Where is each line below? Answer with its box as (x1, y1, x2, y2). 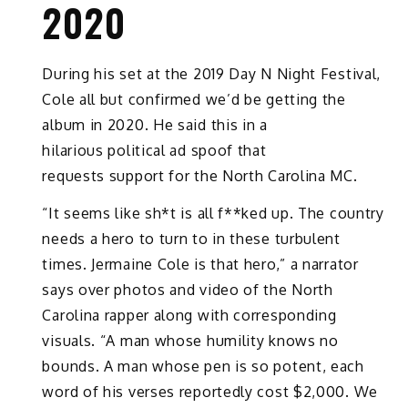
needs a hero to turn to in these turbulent (42, 229, 341, 248)
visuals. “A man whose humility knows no (42, 331, 339, 350)
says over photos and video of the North (42, 280, 333, 299)
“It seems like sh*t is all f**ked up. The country (42, 203, 384, 222)
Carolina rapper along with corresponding (42, 305, 337, 324)
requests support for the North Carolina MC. (42, 167, 358, 186)
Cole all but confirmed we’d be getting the (42, 90, 346, 109)
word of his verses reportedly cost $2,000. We (42, 382, 378, 401)
